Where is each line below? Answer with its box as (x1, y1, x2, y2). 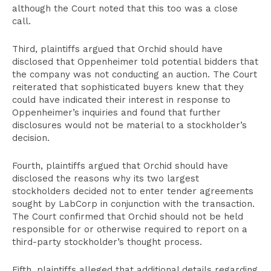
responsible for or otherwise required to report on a (12, 224, 247, 235)
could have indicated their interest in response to (12, 94, 230, 105)
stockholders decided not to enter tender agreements (12, 186, 253, 197)
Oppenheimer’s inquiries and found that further (12, 107, 221, 118)
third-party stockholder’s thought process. (12, 237, 202, 247)
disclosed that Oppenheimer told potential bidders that (12, 56, 258, 67)
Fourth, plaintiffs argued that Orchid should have (12, 160, 228, 171)
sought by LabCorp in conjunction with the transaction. (12, 198, 255, 209)
